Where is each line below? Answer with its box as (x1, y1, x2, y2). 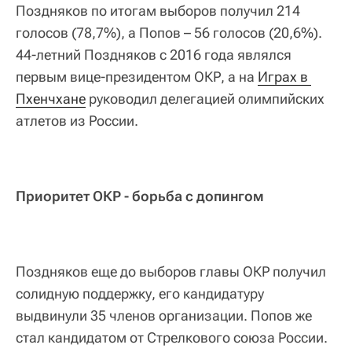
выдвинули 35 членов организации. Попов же (16, 307, 312, 324)
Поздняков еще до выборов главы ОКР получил (16, 263, 326, 280)
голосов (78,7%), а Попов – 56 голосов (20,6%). (16, 24, 322, 42)
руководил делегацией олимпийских (86, 90, 324, 108)
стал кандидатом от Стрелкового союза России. (16, 329, 328, 346)
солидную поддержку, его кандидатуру (16, 285, 264, 302)
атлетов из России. (16, 112, 138, 130)
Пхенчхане (16, 90, 86, 108)
